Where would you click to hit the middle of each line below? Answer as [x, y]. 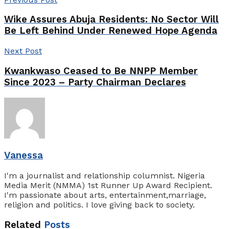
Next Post [23, 51]
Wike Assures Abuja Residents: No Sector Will [111, 20]
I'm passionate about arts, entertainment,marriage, [105, 195]
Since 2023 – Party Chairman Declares [95, 82]
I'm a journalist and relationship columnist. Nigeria [105, 176]
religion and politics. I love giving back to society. [99, 205]
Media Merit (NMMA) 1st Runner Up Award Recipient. [108, 185]
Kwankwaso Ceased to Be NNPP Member [101, 71]
